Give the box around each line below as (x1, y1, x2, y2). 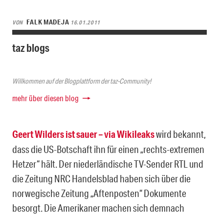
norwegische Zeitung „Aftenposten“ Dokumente (12, 187, 186, 199)
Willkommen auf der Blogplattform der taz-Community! (12, 76, 151, 86)
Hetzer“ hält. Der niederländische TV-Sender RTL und (12, 157, 203, 170)
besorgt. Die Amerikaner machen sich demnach (12, 201, 184, 214)
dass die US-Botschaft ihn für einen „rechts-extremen (12, 143, 204, 155)
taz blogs (12, 41, 49, 54)
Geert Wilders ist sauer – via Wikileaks (12, 128, 154, 140)
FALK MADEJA (26, 18, 69, 27)
